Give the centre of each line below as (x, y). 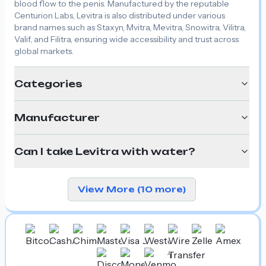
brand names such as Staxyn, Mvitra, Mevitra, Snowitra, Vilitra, (130, 27)
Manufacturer (57, 117)
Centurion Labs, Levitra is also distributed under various (120, 15)
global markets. (44, 51)
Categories (48, 83)
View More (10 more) (132, 189)
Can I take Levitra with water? (105, 151)
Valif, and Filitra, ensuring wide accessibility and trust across (126, 39)
